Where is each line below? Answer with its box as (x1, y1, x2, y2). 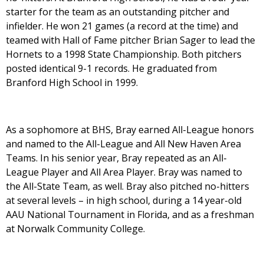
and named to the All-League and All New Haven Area (6, 137, 241, 151)
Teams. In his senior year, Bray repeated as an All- (6, 151, 227, 165)
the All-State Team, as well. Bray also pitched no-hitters (6, 180, 249, 193)
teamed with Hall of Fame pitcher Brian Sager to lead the (6, 34, 255, 47)
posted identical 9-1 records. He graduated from (6, 62, 217, 75)
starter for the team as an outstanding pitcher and (6, 5, 229, 19)
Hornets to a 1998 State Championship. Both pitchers (6, 48, 242, 61)
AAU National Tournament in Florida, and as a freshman (6, 208, 254, 222)
